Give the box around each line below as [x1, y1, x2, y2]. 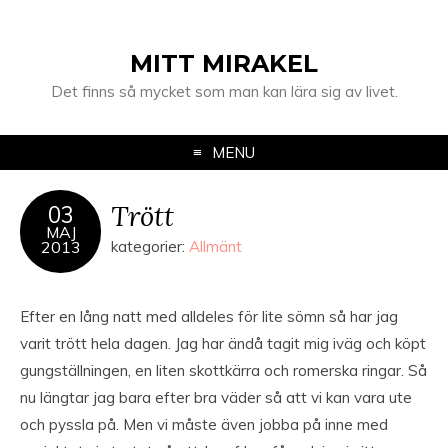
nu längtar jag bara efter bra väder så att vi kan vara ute [20, 388, 412, 407]
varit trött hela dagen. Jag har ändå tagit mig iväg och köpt [20, 334, 426, 353]
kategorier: [111, 237, 189, 256]
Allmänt [189, 237, 242, 256]
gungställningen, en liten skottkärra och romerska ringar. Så [20, 361, 427, 380]
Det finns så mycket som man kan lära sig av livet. [50, 82, 398, 101]
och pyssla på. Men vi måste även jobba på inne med [20, 415, 388, 434]
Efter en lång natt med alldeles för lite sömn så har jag [20, 307, 398, 326]
